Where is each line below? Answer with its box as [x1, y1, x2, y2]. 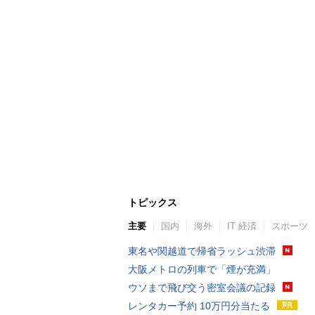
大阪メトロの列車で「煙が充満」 [128, 264, 276, 275]
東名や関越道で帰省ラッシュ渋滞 [128, 245, 276, 257]
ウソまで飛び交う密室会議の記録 [128, 282, 276, 293]
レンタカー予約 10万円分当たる [128, 300, 270, 311]
